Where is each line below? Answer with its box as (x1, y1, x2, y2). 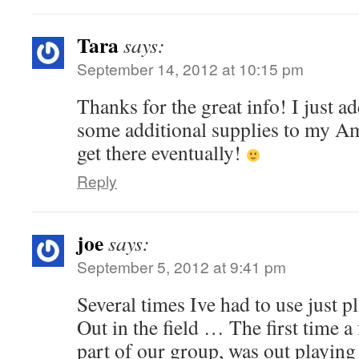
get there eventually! (77, 139, 246, 166)
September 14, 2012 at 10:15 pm (77, 58, 304, 79)
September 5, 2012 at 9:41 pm (77, 256, 286, 277)
